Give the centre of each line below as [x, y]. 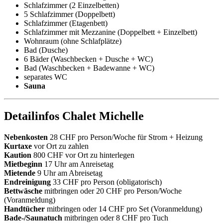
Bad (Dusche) [46, 50]
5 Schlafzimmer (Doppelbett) [69, 14]
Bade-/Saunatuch [33, 218]
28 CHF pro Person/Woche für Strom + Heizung [125, 137]
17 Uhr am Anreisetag [78, 164]
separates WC [46, 77]
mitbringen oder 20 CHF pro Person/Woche [112, 191]
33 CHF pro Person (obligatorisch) [106, 182]
